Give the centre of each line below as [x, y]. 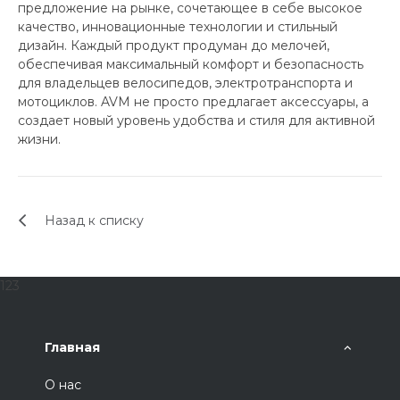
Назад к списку [94, 220]
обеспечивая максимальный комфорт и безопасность [191, 64]
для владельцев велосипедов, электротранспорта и [185, 83]
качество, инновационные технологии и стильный [178, 27]
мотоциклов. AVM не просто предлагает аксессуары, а [193, 102]
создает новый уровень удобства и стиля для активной [196, 121]
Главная [72, 348]
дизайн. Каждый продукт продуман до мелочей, [174, 46]
